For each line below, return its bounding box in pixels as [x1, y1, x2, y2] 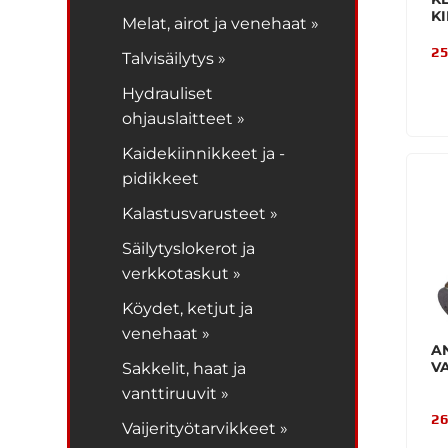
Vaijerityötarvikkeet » [122, 418, 289, 438]
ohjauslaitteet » [122, 108, 246, 128]
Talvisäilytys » [122, 48, 227, 68]
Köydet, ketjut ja [122, 298, 254, 318]
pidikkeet [122, 168, 200, 188]
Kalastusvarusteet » [122, 203, 279, 223]
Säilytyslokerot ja [122, 238, 256, 258]
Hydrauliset [122, 83, 214, 103]
